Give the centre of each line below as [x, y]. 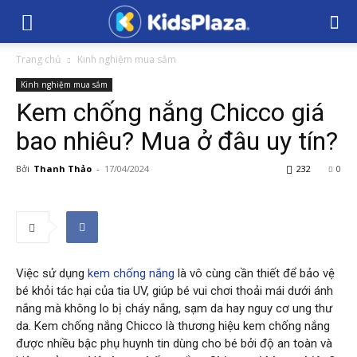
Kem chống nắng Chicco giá [170, 112]
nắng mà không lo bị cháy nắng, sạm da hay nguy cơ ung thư [174, 308]
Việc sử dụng [52, 273]
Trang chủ [38, 59]
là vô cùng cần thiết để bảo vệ [255, 273]
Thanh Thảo [63, 169]
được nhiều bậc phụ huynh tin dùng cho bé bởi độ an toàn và [174, 343]
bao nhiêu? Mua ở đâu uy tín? [177, 141]
